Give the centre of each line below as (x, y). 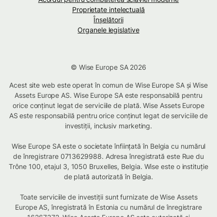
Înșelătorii (108, 19)
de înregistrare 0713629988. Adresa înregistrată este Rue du (108, 156)
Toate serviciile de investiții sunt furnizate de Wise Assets (108, 197)
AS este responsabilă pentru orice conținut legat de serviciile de (108, 115)
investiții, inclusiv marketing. (108, 125)
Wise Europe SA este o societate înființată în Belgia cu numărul (108, 146)
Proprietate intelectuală (108, 9)
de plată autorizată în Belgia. (108, 176)
